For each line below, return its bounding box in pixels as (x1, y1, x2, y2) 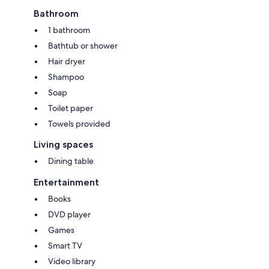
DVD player (48, 209, 91, 220)
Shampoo (48, 71, 84, 82)
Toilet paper (48, 103, 93, 113)
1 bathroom (48, 25, 90, 35)
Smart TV (48, 240, 82, 251)
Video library (48, 256, 95, 267)
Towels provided (48, 118, 110, 129)
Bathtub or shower (48, 40, 118, 51)
